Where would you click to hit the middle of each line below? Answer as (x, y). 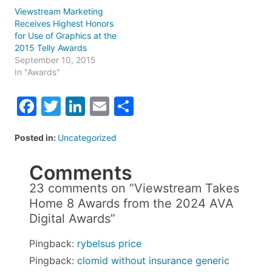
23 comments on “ (82, 188)
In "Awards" (37, 72)
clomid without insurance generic (153, 260)
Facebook (82, 106)
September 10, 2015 (55, 59)
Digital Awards (70, 218)
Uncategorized (87, 137)
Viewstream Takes (187, 188)
